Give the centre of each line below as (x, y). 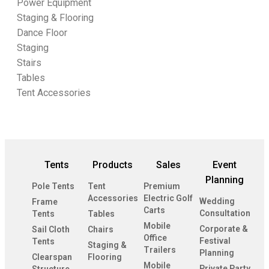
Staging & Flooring (55, 17)
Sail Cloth (51, 229)
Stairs (29, 62)
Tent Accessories (54, 92)
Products (113, 165)
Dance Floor (42, 32)
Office (155, 237)
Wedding (217, 201)
